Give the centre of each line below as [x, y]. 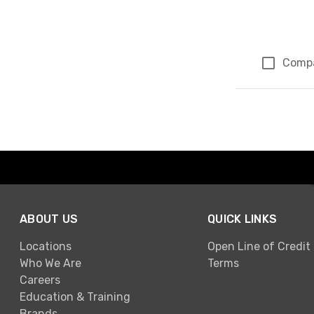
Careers [40, 280]
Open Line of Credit [259, 246]
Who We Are [50, 263]
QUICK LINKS [243, 219]
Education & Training [75, 296]
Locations [46, 246]
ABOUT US [49, 219]
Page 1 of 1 [272, 96]
